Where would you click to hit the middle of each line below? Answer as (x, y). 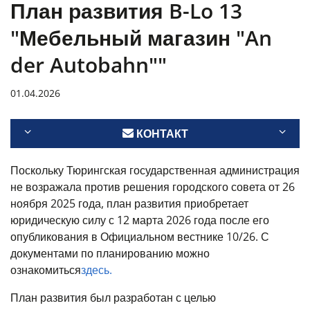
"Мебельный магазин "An (141, 38)
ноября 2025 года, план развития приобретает (129, 203)
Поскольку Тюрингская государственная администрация (155, 170)
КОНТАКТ (161, 134)
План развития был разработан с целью (113, 298)
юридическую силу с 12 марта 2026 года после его (140, 220)
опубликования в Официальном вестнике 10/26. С (140, 237)
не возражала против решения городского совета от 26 (153, 187)
